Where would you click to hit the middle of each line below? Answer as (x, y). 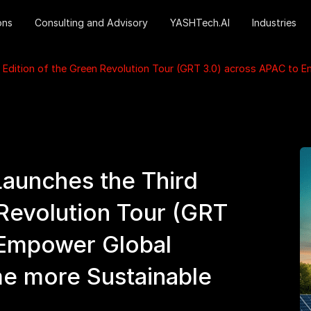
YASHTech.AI (200, 23)
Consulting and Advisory (91, 23)
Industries (274, 23)
